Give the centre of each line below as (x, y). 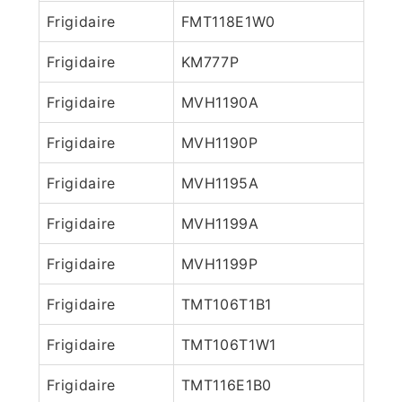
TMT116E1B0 (226, 385)
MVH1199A (220, 223)
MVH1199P (219, 263)
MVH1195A (220, 183)
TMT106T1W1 (228, 344)
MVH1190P (219, 142)
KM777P (210, 61)
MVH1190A (220, 102)
